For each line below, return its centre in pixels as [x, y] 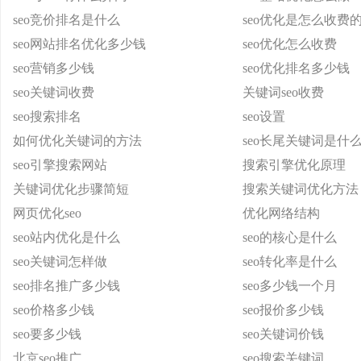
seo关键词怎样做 [60, 261]
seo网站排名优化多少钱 [79, 44]
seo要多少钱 [47, 334]
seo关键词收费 [54, 92]
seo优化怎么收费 [290, 44]
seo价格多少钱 [54, 310]
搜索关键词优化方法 [301, 189]
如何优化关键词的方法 [77, 141]
